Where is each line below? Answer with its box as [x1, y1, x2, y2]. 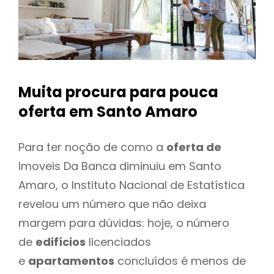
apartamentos [28, 253, 114, 268]
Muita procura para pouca [18, 82, 218, 103]
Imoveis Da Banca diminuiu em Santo [18, 158, 221, 174]
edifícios [35, 234, 86, 250]
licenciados [86, 234, 151, 250]
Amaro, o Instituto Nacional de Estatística [18, 177, 245, 193]
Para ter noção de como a [18, 139, 166, 155]
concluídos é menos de [114, 253, 246, 268]
